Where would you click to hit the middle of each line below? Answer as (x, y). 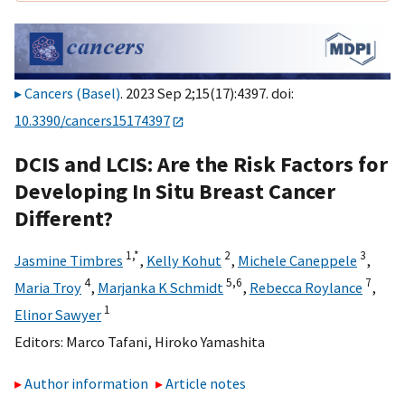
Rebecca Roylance (306, 287)
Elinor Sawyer (58, 314)
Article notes (206, 384)
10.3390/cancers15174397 (92, 121)
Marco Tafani (107, 341)
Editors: (40, 341)
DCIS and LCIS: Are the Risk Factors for (201, 164)
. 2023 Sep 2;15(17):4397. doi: (207, 94)
